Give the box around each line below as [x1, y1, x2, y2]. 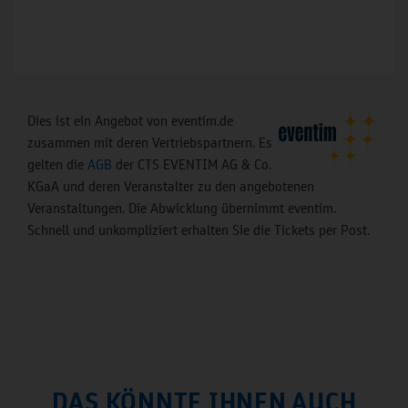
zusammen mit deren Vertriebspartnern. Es [27, 134, 272, 151]
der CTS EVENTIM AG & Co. [112, 156, 271, 173]
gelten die [27, 156, 87, 173]
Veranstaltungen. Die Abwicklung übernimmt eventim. [27, 199, 336, 217]
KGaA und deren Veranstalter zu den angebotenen [27, 178, 314, 195]
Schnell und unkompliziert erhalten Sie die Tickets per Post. [27, 221, 370, 239]
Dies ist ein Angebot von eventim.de [27, 112, 233, 129]
